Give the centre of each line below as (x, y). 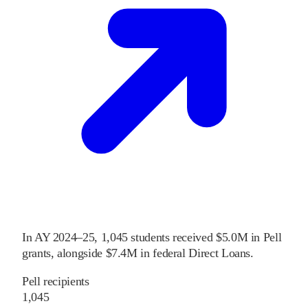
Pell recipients (56, 282)
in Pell (266, 238)
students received (172, 238)
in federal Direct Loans (196, 253)
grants (36, 253)
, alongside (76, 253)
